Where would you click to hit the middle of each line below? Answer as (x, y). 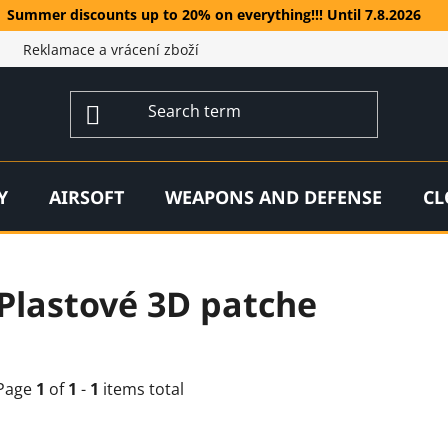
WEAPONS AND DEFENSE (273, 196)
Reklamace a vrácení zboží (111, 50)
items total (141, 389)
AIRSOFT (86, 196)
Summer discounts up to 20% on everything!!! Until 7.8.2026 (214, 15)
